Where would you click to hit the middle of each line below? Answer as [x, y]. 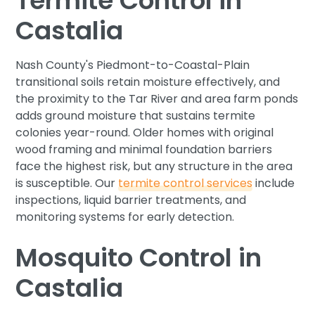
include [274, 183]
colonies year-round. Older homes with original [145, 133]
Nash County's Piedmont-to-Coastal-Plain [133, 65]
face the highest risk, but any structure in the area [154, 166]
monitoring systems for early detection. [125, 217]
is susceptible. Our [67, 183]
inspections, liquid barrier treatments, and [131, 200]
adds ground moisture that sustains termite [136, 116]
